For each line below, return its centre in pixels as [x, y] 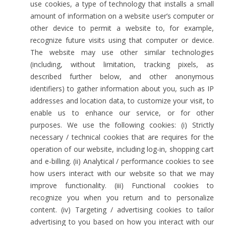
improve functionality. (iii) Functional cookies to [122, 185]
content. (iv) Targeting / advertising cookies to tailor [122, 210]
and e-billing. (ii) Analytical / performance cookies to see [122, 161]
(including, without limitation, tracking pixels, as [122, 64]
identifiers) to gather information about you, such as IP [122, 89]
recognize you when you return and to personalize [122, 197]
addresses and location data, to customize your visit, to [122, 101]
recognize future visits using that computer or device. [122, 40]
